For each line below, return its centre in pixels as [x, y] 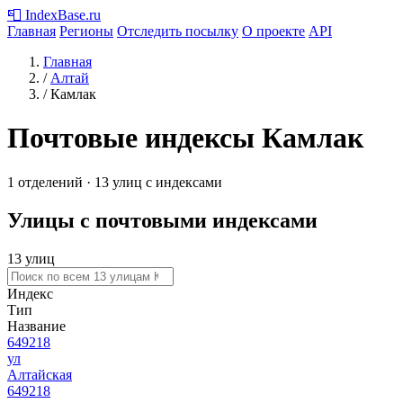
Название [36, 326]
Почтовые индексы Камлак [185, 138]
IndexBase [55, 15]
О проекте [273, 31]
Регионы [86, 31]
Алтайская [40, 374]
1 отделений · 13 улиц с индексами [115, 182]
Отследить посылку [178, 31]
